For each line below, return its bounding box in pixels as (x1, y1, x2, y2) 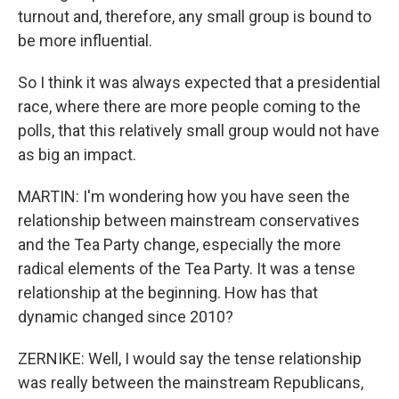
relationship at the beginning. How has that (18, 283, 318, 302)
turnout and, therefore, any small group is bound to (18, 7, 371, 26)
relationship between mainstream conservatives (18, 211, 360, 230)
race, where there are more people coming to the (18, 97, 361, 116)
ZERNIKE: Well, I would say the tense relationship (18, 349, 362, 368)
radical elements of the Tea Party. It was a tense (18, 259, 355, 278)
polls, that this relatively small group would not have (18, 121, 379, 140)
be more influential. (18, 31, 152, 50)
